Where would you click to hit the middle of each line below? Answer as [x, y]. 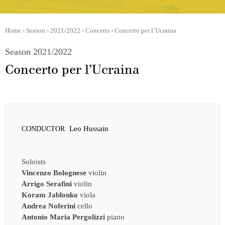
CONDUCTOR [43, 129]
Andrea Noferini [48, 206]
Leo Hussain [89, 128]
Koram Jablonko [50, 195]
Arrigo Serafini [47, 184]
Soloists [34, 161]
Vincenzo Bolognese [54, 173]
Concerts [97, 30]
